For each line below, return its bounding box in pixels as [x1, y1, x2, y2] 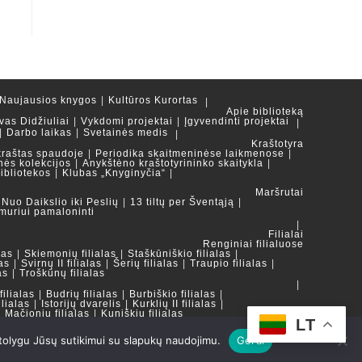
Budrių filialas [46, 288, 118, 300]
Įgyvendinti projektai [184, 116, 289, 127]
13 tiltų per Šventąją [130, 196, 234, 208]
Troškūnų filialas [19, 267, 105, 279]
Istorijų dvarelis [41, 298, 121, 309]
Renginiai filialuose [203, 238, 304, 250]
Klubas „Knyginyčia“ [62, 167, 166, 179]
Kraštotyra [251, 138, 304, 149]
